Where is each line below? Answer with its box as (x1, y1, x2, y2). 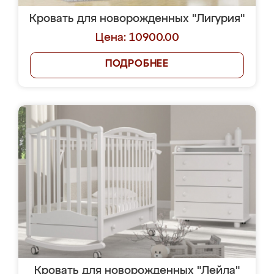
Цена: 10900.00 (95, 32, 179, 43)
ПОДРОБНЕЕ (105, 59, 169, 69)
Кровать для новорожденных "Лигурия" (29, 13, 245, 24)
